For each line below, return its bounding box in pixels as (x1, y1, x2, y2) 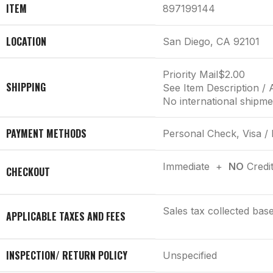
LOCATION (6, 34, 46, 49)
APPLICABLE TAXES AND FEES (6, 209, 126, 224)
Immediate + (163, 160, 229, 173)
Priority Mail (163, 68, 218, 81)
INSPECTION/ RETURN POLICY (6, 248, 127, 263)
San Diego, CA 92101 (163, 35, 260, 48)
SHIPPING (6, 80, 46, 95)
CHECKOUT (6, 165, 50, 180)
